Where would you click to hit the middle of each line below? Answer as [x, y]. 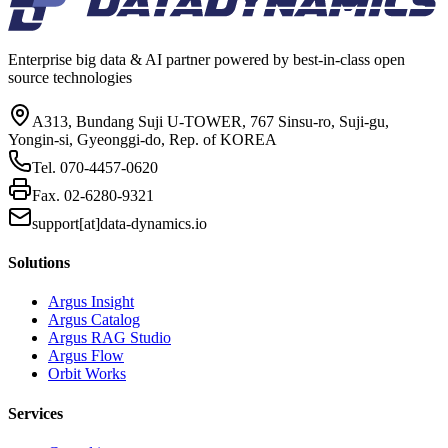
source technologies [70, 77]
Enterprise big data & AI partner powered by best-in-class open [206, 59]
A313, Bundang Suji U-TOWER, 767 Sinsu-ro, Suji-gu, [210, 121]
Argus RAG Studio [109, 338]
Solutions [39, 263]
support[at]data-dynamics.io [119, 223]
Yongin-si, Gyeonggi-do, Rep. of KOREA [142, 139]
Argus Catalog [94, 320]
